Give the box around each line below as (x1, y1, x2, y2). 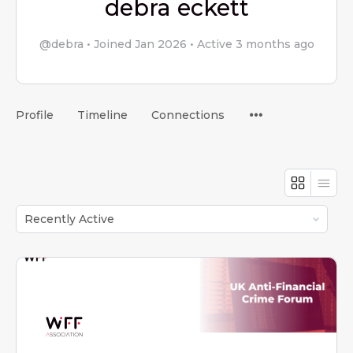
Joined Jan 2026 (90, 37, 190, 51)
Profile (16, 108, 54, 122)
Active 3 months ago (193, 37, 314, 51)
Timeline (77, 108, 128, 122)
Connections (151, 108, 225, 122)
